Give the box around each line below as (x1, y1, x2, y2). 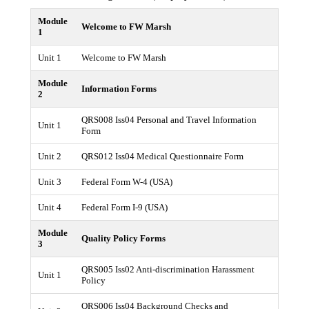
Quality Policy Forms (81, 233, 166, 243)
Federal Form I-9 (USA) (81, 202, 168, 212)
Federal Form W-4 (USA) (81, 177, 172, 187)
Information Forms (81, 83, 157, 94)
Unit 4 (38, 202, 61, 212)
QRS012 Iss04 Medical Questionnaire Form (81, 151, 243, 161)
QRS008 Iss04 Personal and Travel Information (81, 114, 257, 125)
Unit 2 (38, 151, 61, 161)
